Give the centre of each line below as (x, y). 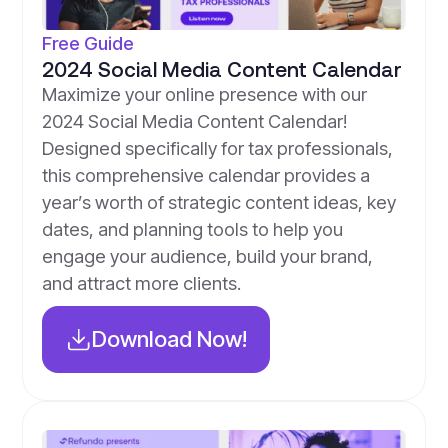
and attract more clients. (141, 283)
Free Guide (87, 43)
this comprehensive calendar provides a (205, 175)
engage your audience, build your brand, (207, 256)
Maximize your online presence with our (204, 94)
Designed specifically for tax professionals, (217, 148)
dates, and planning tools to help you (192, 229)
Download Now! (170, 339)
